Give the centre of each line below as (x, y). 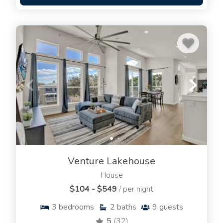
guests (171, 207)
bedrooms (76, 207)
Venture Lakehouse (111, 161)
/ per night (136, 189)
